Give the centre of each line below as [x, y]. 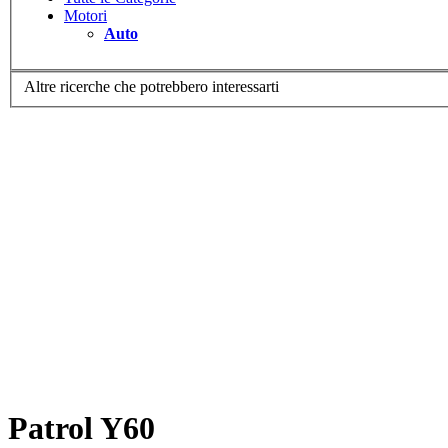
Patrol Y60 [81, 427]
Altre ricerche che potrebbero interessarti [151, 87]
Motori [85, 15]
